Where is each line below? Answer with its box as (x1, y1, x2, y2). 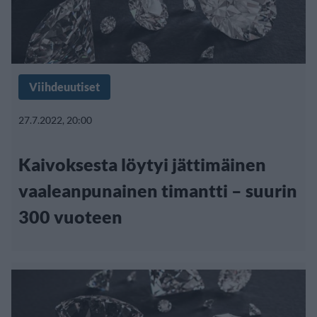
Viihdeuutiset (29, 79, 100, 93)
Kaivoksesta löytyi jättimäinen (18, 153, 266, 175)
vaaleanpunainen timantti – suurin (18, 179, 297, 201)
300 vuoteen (18, 205, 122, 227)
